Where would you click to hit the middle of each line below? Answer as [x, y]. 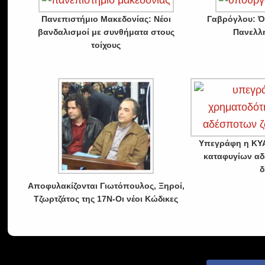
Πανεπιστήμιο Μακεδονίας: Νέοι [106, 19]
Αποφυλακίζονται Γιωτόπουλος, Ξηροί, [106, 186]
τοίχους [106, 45]
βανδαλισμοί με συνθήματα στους [106, 32]
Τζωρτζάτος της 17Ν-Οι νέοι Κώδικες [106, 199]
